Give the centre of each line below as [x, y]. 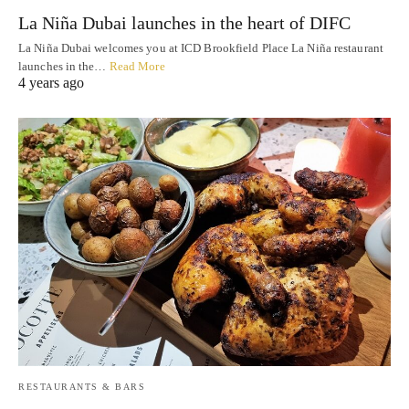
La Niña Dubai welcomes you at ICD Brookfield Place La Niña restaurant [201, 48]
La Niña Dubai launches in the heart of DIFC [184, 23]
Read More [137, 67]
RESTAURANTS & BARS [82, 387]
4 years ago [51, 83]
